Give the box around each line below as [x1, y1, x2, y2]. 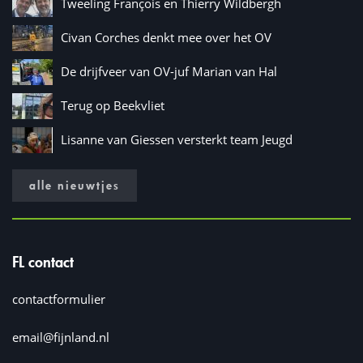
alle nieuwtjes [29, 177, 120, 193]
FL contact [12, 251, 74, 271]
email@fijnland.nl [12, 328, 109, 345]
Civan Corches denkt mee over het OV [61, 29, 271, 46]
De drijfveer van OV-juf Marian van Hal [61, 63, 277, 80]
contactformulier [12, 290, 105, 307]
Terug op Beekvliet [61, 97, 164, 114]
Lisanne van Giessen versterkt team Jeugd [61, 131, 293, 148]
